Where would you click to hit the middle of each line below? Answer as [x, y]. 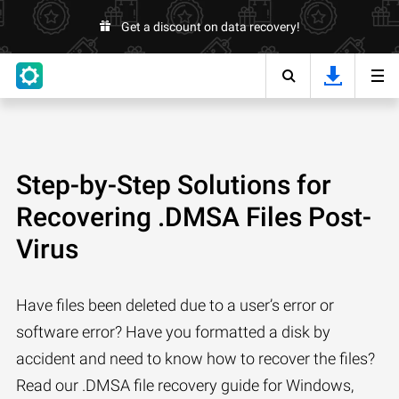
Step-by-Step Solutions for [174, 185]
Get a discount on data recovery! [210, 27]
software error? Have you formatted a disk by [173, 332]
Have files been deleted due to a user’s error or [175, 305]
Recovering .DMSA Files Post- [194, 217]
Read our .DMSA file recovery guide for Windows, [185, 385]
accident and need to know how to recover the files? [195, 358]
